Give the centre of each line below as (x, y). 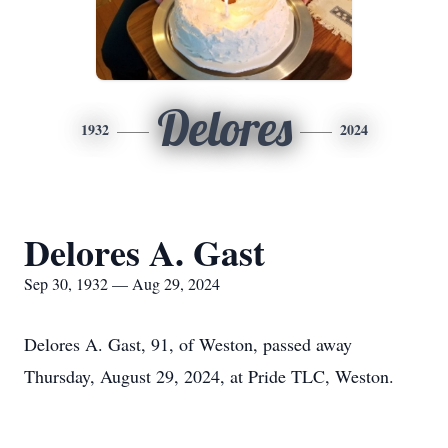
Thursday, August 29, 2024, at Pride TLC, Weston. (209, 376)
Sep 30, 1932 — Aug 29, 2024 (122, 283)
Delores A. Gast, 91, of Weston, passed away (188, 344)
